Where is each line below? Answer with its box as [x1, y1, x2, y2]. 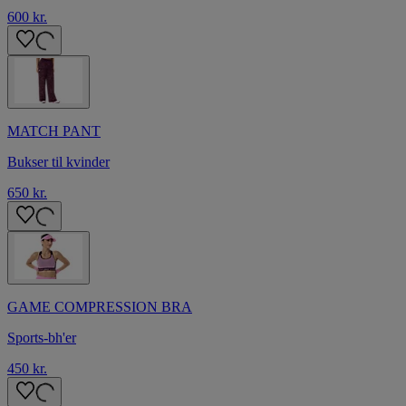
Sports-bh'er [7, 329, 76, 345]
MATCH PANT [7, 122, 101, 139]
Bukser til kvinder [7, 153, 110, 169]
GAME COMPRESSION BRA [7, 298, 192, 314]
